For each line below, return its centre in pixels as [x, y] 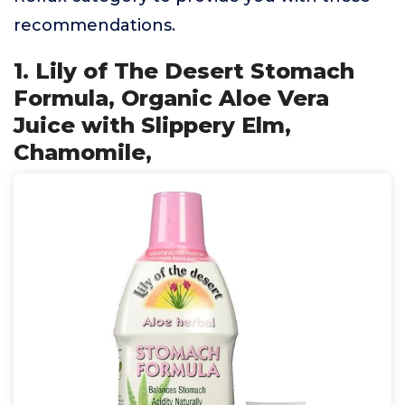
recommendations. [94, 25]
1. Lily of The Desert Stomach [184, 71]
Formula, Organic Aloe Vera [171, 98]
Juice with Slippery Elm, [152, 125]
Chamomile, [83, 152]
